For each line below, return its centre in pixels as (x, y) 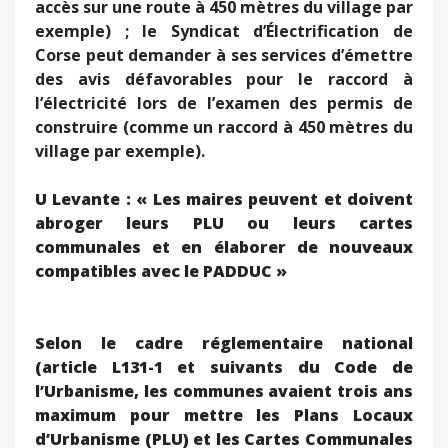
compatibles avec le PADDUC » (161, 270)
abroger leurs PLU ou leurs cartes (224, 222)
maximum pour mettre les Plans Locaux (224, 414)
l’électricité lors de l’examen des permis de (224, 102)
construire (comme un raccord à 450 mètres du (224, 126)
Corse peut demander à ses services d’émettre (224, 54)
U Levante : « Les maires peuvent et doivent (224, 198)
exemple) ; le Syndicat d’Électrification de (224, 30)
